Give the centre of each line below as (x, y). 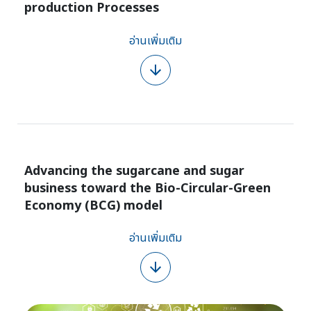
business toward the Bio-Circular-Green (148, 188)
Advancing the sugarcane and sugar (134, 171)
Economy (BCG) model (93, 205)
